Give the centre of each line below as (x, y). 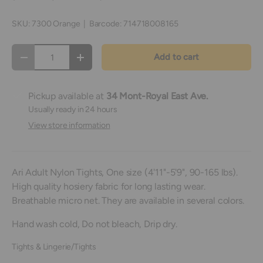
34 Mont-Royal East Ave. (157, 96)
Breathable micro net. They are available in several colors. (128, 201)
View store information (69, 126)
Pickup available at (67, 96)
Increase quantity (114, 61)
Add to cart (176, 57)
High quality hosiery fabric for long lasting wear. (109, 187)
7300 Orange (56, 24)
